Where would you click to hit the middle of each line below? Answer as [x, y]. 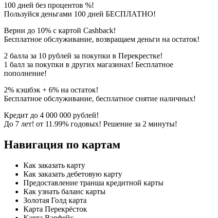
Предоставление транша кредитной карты [93, 182]
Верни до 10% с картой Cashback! [60, 30]
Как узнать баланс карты [64, 191]
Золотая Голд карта [55, 200]
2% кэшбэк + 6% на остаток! [51, 90]
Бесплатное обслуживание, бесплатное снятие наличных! [100, 98]
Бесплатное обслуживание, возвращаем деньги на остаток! [102, 39]
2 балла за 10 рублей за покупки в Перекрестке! [83, 55]
